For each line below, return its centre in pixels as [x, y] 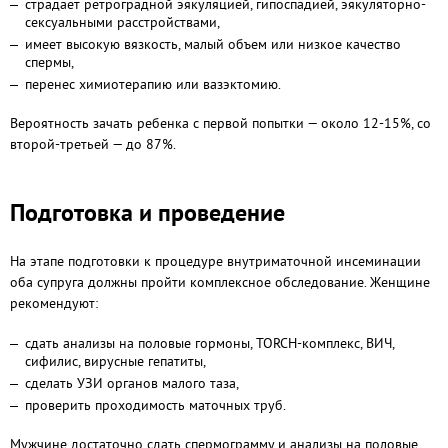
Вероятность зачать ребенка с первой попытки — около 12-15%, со [220, 123]
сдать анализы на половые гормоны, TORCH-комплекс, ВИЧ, [209, 343]
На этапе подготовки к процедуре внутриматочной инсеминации [215, 261]
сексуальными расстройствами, [122, 22]
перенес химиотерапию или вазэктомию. [153, 84]
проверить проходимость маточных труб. [155, 405]
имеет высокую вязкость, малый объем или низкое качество [213, 44]
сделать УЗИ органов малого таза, [132, 383]
